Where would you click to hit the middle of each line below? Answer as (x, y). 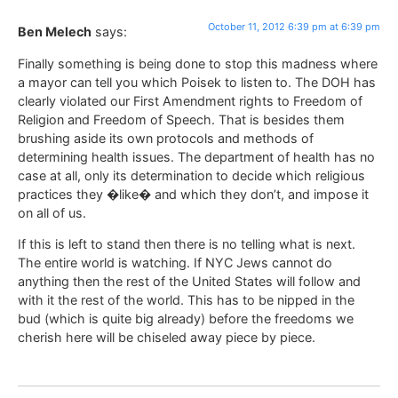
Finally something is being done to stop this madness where (198, 63)
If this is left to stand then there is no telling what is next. (187, 244)
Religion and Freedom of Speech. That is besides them (181, 119)
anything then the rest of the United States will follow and (189, 282)
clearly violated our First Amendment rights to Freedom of (190, 100)
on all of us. (52, 212)
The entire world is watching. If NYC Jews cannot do (175, 263)
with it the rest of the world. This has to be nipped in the (186, 300)
